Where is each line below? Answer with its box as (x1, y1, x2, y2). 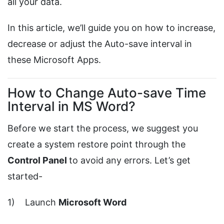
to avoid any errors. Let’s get (69, 155, 190, 166)
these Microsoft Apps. (7, 54, 101, 65)
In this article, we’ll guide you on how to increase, (7, 22, 215, 33)
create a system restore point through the (7, 139, 185, 150)
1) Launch (7, 197, 58, 208)
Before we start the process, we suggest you (7, 123, 198, 134)
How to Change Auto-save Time (7, 85, 206, 101)
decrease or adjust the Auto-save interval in (7, 38, 192, 49)
